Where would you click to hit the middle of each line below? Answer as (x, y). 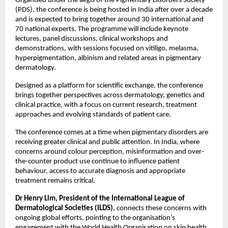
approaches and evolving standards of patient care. (94, 115)
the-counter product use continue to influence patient (97, 162)
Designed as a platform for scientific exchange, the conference (109, 86)
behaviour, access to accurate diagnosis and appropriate (100, 172)
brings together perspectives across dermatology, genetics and (110, 96)
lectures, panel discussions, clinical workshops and (92, 39)
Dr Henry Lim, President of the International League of (100, 199)
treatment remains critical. (55, 181)
